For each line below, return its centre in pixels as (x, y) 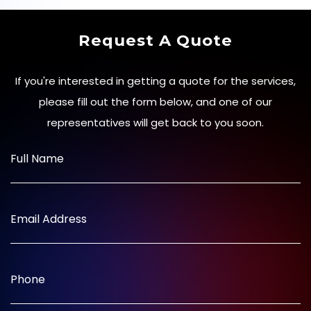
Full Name (37, 158)
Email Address (49, 219)
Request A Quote (155, 40)
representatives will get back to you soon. (155, 122)
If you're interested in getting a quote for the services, (155, 81)
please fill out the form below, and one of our (155, 101)
